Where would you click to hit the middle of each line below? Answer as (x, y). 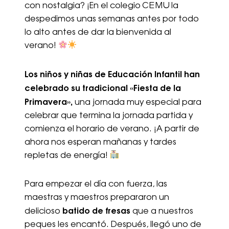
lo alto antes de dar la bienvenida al (98, 32)
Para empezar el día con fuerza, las (96, 184)
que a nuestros (162, 211)
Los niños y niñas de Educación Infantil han (112, 74)
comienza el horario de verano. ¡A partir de (112, 129)
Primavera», (49, 102)
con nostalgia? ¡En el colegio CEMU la (101, 6)
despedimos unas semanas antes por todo (112, 19)
